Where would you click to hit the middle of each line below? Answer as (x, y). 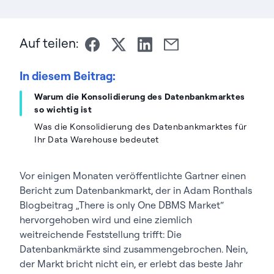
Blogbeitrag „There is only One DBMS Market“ (122, 205)
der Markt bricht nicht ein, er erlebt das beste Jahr (131, 263)
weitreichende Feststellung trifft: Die (101, 234)
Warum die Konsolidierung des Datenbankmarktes (140, 96)
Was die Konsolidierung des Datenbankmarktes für (141, 126)
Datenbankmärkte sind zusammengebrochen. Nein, (134, 249)
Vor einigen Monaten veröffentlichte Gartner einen (133, 175)
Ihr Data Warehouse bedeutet (97, 139)
